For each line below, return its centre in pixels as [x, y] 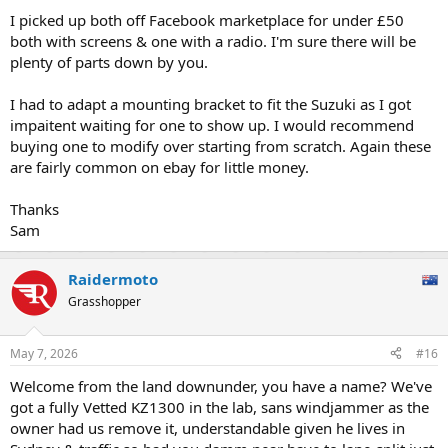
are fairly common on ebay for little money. [159, 167]
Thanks [34, 209]
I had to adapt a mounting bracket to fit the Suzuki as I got [210, 104]
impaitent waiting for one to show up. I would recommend [212, 125]
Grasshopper [104, 302]
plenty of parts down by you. [109, 62]
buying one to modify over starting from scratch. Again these [220, 146]
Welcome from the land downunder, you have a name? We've [221, 385]
